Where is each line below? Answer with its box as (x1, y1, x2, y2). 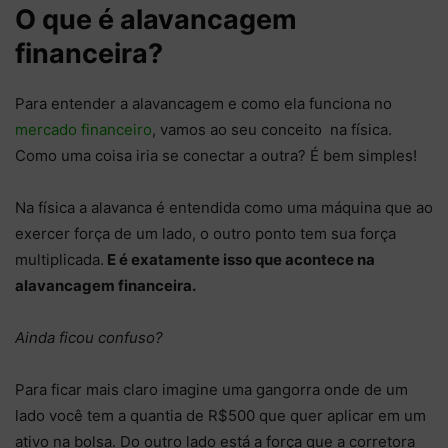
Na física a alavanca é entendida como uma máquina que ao (15, 198, 433, 218)
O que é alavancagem (15, 3, 297, 37)
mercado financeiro (15, 120, 152, 140)
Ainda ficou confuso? (15, 328, 167, 348)
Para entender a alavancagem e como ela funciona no (15, 94, 392, 114)
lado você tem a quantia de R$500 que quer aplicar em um (15, 406, 426, 426)
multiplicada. (15, 250, 104, 270)
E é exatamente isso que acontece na (104, 250, 375, 270)
